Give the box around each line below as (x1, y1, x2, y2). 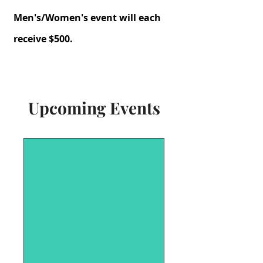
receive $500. (14, 32, 73, 45)
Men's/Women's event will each (14, 11, 161, 24)
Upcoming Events (28, 97, 160, 119)
